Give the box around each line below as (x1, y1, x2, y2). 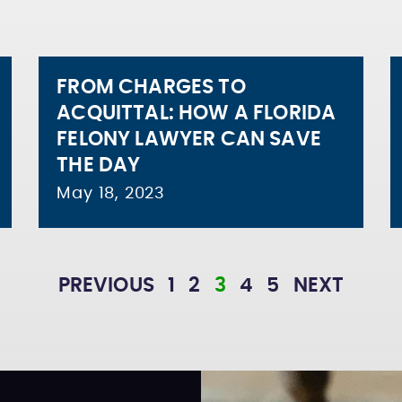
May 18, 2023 (57, 186, 165, 202)
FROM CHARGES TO (57, 77, 246, 97)
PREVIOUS (57, 275, 154, 295)
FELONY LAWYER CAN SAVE (57, 129, 321, 149)
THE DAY (57, 155, 141, 175)
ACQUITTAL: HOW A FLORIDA (57, 103, 336, 123)
